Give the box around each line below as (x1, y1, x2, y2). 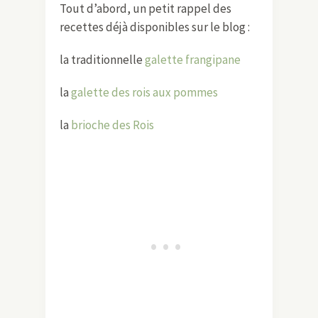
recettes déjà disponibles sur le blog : (60, 18, 250, 35)
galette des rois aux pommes (71, 84, 218, 100)
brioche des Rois (71, 116, 154, 133)
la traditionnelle (60, 51, 145, 67)
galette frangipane (145, 51, 241, 67)
